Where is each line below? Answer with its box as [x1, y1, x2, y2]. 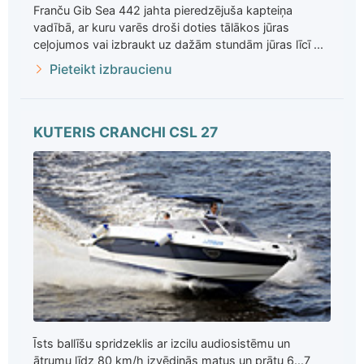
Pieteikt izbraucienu [50, 60, 172, 77]
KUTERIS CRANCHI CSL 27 [33, 123, 218, 141]
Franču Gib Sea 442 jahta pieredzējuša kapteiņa [33, 2, 292, 17]
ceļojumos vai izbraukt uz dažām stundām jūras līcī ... [33, 37, 323, 51]
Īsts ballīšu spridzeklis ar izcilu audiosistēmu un [33, 336, 290, 351]
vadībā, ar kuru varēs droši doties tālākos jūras [33, 19, 289, 34]
